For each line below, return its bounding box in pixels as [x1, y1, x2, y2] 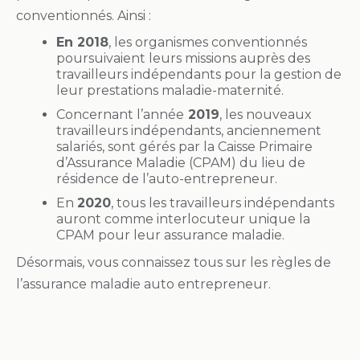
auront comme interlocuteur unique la [56, 211, 310, 227]
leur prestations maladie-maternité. [56, 82, 284, 98]
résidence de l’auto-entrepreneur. [56, 170, 277, 186]
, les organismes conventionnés [108, 34, 307, 50]
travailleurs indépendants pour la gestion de [56, 66, 342, 82]
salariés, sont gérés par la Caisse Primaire [56, 138, 313, 154]
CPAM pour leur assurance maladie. [56, 227, 284, 243]
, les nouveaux [219, 106, 312, 122]
